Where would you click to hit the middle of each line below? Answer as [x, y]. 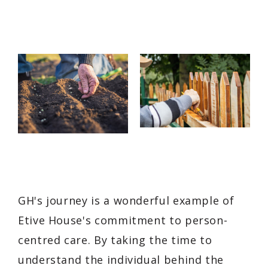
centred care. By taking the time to [115, 240]
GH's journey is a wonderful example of [126, 200]
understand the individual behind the [121, 259]
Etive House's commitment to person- [123, 220]
